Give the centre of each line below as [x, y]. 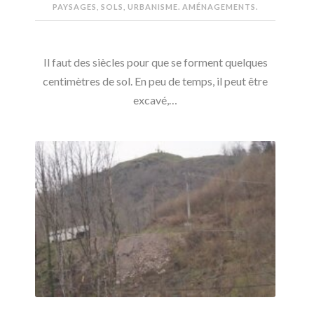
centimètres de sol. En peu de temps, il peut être [155, 81]
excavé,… [155, 100]
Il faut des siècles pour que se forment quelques [155, 62]
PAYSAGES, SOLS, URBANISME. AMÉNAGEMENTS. [155, 6]
